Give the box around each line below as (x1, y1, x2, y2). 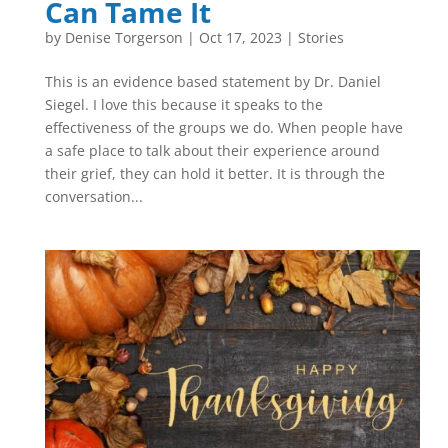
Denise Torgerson (64, 28, 183, 47)
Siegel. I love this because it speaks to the (44, 95, 323, 114)
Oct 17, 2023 (198, 28, 282, 47)
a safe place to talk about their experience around (44, 141, 380, 160)
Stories (297, 28, 344, 47)
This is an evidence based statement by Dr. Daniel (44, 72, 381, 91)
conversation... (44, 187, 143, 206)
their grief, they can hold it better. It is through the (44, 164, 385, 183)
